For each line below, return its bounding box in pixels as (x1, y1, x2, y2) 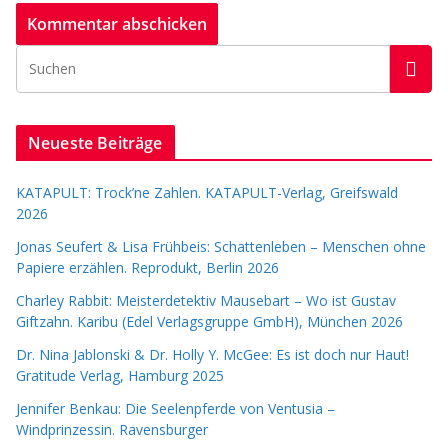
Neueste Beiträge (28, 132, 163, 155)
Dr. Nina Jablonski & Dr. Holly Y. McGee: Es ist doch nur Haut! (16, 345, 409, 365)
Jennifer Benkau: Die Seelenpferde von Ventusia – (16, 399, 335, 419)
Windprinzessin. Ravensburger (16, 420, 208, 440)
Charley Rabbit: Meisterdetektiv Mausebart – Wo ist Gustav (16, 291, 396, 311)
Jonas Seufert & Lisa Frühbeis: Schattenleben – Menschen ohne (16, 237, 426, 257)
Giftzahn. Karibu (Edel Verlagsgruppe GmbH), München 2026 (16, 312, 403, 332)
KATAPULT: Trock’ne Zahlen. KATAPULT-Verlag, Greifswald (16, 183, 398, 203)
